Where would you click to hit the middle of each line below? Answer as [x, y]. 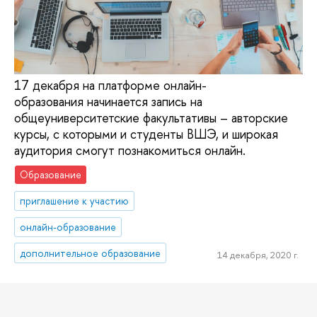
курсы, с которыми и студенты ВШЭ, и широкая [146, 134]
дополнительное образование [91, 253]
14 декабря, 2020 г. [258, 255]
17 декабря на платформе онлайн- [110, 86]
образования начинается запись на [108, 102]
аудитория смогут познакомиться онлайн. [130, 151]
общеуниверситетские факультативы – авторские [151, 118]
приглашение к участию [75, 200]
